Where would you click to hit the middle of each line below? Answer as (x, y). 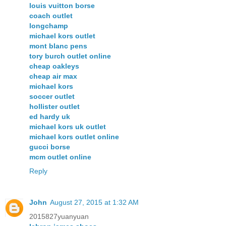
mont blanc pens (58, 46)
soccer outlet (52, 96)
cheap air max (53, 76)
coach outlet (51, 15)
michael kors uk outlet (68, 126)
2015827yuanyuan (59, 216)
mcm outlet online (60, 157)
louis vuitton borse (62, 5)
